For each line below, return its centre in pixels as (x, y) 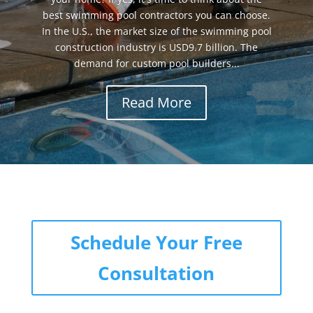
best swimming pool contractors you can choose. (156, 15)
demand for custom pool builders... (156, 64)
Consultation (156, 274)
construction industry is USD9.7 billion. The (156, 48)
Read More (156, 103)
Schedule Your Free (156, 243)
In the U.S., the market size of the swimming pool (156, 31)
